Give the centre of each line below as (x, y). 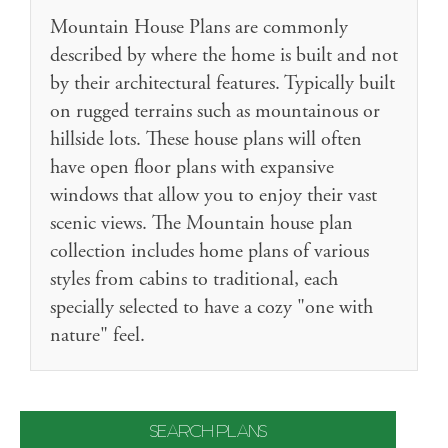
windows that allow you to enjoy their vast (213, 196)
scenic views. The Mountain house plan (201, 224)
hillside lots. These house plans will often (206, 140)
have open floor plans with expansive (192, 168)
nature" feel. (97, 336)
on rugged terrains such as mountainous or (215, 112)
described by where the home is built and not (224, 56)
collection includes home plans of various (209, 252)
